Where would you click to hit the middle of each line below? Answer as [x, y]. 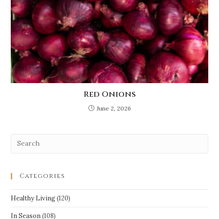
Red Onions [109, 94]
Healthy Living [33, 198]
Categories [43, 176]
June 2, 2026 [114, 108]
